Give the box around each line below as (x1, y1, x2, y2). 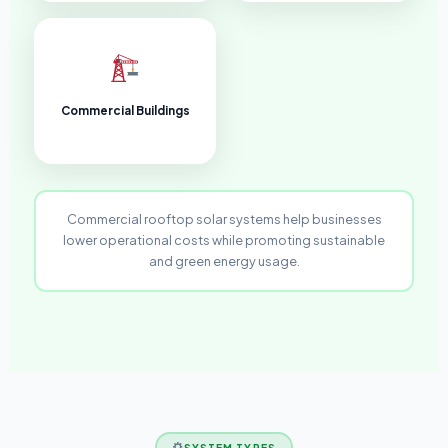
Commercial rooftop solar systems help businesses (66, 211, 382, 228)
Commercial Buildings (60, 102, 190, 118)
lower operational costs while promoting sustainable (63, 232, 385, 249)
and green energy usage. (148, 253, 300, 270)
